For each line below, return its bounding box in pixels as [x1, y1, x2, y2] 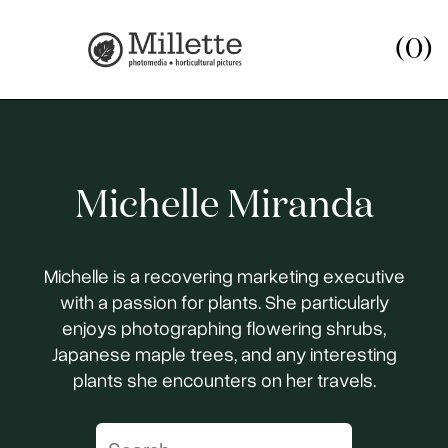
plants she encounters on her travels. [72, 366, 376, 393]
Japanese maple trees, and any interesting [51, 340, 397, 367]
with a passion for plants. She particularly [59, 288, 389, 315]
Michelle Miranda [74, 187, 374, 225]
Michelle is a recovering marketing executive [43, 262, 405, 289]
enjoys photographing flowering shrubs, [62, 314, 386, 341]
